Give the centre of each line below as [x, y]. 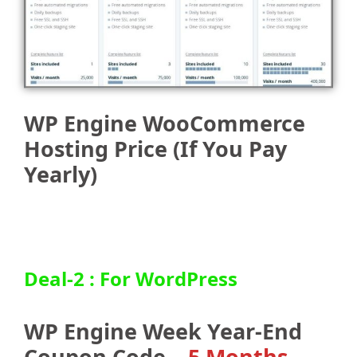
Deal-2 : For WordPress [131, 279]
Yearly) [61, 175]
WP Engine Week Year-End [163, 331]
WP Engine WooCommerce [165, 124]
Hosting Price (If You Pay [155, 149]
